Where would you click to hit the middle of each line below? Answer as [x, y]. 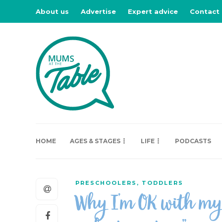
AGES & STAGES [95, 141]
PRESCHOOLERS [106, 183]
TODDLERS [163, 183]
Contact [205, 11]
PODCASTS [193, 141]
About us [52, 11]
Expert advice [153, 11]
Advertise [98, 11]
